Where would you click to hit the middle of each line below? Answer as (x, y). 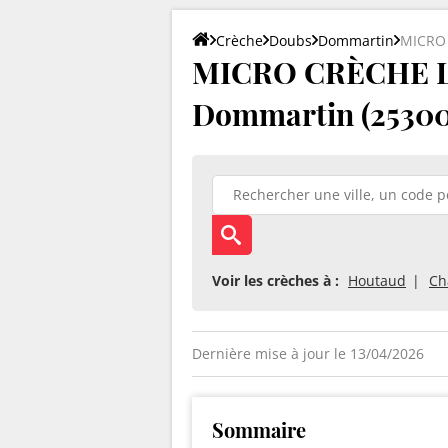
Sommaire (259, 429)
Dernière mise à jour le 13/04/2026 (308, 353)
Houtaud (377, 280)
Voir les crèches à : (275, 280)
